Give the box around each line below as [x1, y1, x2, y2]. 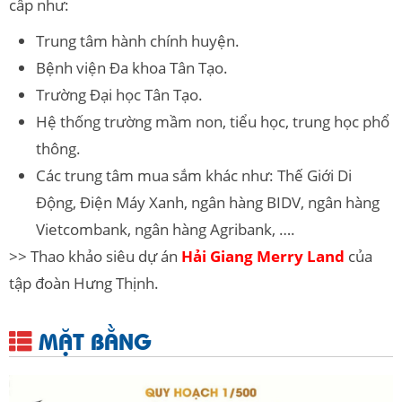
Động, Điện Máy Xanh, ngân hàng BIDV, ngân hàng [36, 191, 380, 213]
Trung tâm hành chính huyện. [36, 30, 240, 51]
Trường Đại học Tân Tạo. [36, 83, 203, 105]
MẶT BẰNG [32, 323, 152, 356]
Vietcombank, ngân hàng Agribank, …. [36, 218, 295, 240]
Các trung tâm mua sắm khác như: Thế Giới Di [36, 164, 352, 186]
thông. [36, 137, 81, 159]
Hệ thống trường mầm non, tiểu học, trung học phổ [36, 110, 389, 132]
